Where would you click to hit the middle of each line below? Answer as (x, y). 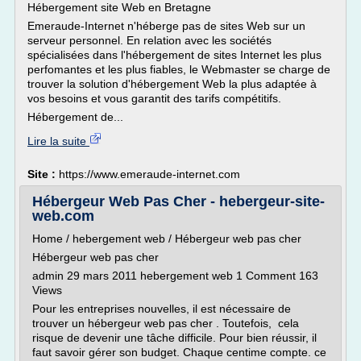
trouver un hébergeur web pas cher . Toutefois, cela (166, 323)
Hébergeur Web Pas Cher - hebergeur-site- (178, 201)
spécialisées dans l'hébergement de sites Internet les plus (174, 55)
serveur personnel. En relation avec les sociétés (149, 40)
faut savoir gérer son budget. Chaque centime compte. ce (179, 352)
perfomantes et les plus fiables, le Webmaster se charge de (179, 69)
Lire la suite (58, 141)
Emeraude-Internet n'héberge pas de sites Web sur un (166, 26)
